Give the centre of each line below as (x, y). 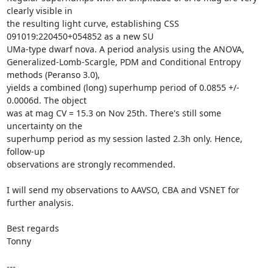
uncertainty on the (44, 126)
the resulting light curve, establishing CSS (93, 23)
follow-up (26, 151)
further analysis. (40, 202)
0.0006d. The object (46, 100)
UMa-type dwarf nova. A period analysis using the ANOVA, (125, 49)
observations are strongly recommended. (92, 164)
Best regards (33, 228)
